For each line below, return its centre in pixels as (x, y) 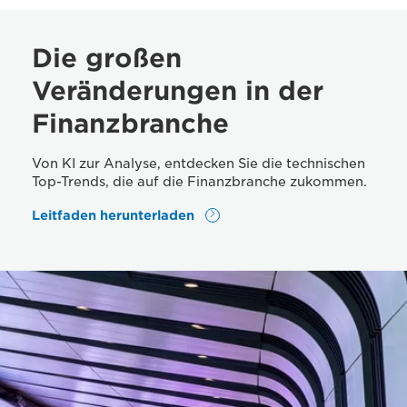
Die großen (107, 58)
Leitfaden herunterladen (115, 215)
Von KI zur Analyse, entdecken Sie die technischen (199, 164)
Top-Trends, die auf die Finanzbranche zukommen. (199, 182)
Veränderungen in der (178, 91)
